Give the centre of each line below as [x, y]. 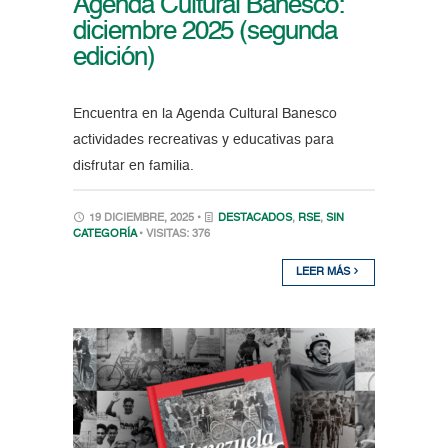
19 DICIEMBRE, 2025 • [144, 219]
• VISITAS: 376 [174, 235]
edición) [113, 58]
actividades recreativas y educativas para [203, 140]
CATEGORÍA [104, 235]
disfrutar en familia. [137, 166]
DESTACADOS [254, 219]
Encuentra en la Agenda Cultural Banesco [204, 114]
